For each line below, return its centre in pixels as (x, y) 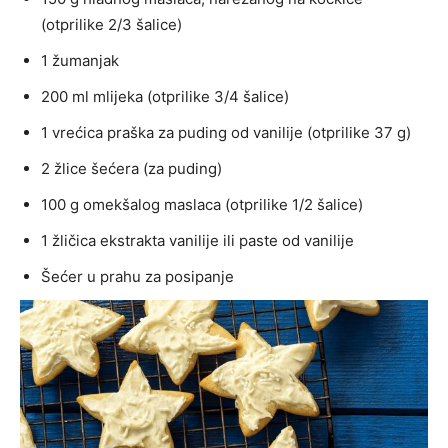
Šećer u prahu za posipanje (137, 276)
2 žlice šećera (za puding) (131, 168)
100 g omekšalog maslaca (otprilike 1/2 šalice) (202, 204)
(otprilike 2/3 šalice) (111, 24)
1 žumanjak (80, 60)
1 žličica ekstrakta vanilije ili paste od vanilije (197, 240)
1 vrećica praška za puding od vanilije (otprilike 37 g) (226, 132)
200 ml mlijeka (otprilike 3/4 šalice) (165, 96)
